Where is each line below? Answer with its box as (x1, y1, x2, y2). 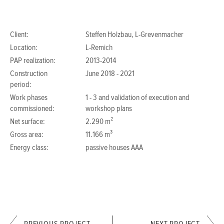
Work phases (10, 94, 47, 102)
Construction (10, 70, 47, 78)
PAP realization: (10, 57, 55, 65)
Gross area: (10, 131, 43, 139)
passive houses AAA (85, 144, 143, 152)
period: (10, 81, 31, 89)
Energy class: (10, 144, 48, 152)
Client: (10, 31, 28, 39)
